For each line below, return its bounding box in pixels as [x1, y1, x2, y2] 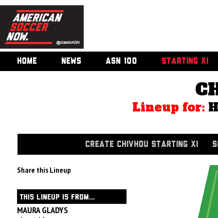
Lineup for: [132, 99, 209, 115]
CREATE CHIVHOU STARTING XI [85, 141, 198, 148]
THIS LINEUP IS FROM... [19, 194, 95, 200]
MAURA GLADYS [17, 204, 68, 216]
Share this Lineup [17, 165, 71, 175]
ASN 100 [106, 57, 137, 65]
